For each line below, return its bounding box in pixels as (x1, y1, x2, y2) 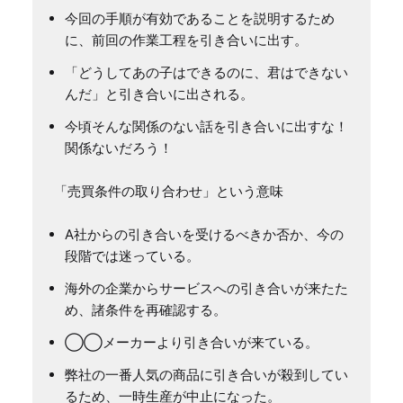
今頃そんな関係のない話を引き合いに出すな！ (65, 117, 348, 135)
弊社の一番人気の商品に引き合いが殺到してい (65, 365, 348, 383)
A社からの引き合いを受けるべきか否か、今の (65, 225, 344, 243)
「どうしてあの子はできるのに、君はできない (65, 63, 348, 81)
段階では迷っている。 (65, 246, 200, 264)
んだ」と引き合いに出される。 (65, 85, 254, 103)
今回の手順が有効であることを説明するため (65, 9, 335, 27)
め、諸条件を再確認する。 (65, 300, 227, 318)
